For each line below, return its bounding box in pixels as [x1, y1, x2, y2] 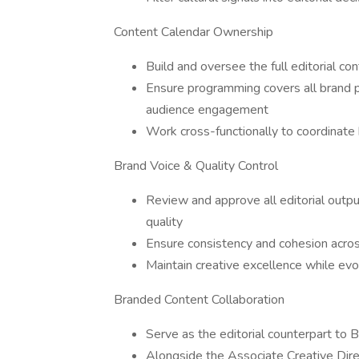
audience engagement [146, 101, 268, 119]
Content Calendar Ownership [114, 23, 273, 41]
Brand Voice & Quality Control [114, 157, 278, 175]
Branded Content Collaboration [114, 291, 284, 309]
